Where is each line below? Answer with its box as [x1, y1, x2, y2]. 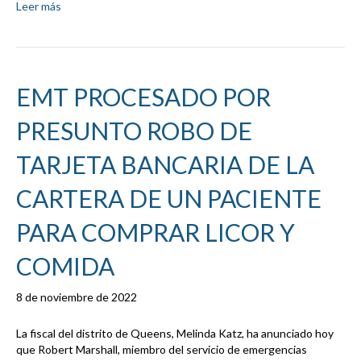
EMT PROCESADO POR [16, 82, 271, 112]
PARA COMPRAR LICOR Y [16, 218, 295, 247]
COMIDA [16, 251, 114, 281]
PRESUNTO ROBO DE [16, 116, 252, 146]
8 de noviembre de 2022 [16, 290, 137, 305]
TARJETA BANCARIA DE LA [16, 150, 314, 180]
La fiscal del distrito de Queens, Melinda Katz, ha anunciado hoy [16, 326, 334, 341]
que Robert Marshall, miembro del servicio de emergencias [16, 342, 307, 357]
